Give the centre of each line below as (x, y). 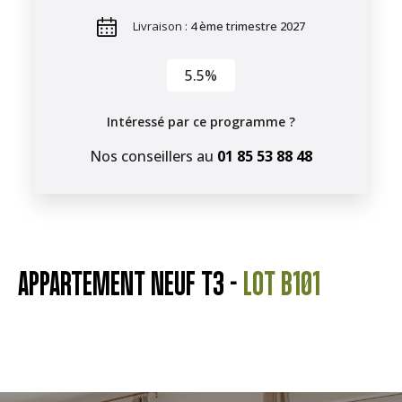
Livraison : (162, 26)
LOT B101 (282, 284)
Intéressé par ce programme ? (201, 122)
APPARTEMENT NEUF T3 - (131, 284)
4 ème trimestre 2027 (248, 26)
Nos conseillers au (153, 156)
